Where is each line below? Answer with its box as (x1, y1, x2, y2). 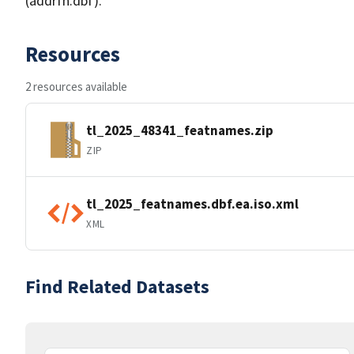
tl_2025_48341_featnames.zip (86, 121, 273, 139)
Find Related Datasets (25, 274, 209, 299)
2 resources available (25, 79, 127, 94)
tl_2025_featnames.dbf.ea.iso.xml (86, 194, 299, 213)
